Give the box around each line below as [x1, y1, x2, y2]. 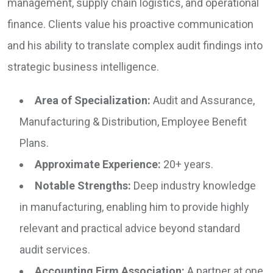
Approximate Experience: [35, 158, 161, 171]
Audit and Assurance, [151, 94, 255, 107]
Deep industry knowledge [131, 179, 256, 193]
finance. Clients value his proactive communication [7, 18, 253, 31]
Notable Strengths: [35, 179, 131, 193]
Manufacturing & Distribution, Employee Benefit [19, 115, 247, 129]
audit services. [19, 243, 90, 257]
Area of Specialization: [35, 94, 151, 107]
